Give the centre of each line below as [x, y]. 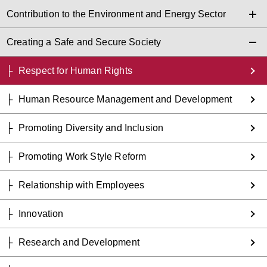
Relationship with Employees [82, 185]
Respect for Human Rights [75, 70]
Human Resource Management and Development [125, 99]
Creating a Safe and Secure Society [84, 42]
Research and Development [79, 242]
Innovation [41, 213]
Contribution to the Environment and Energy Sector [116, 14]
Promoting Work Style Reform [83, 156]
